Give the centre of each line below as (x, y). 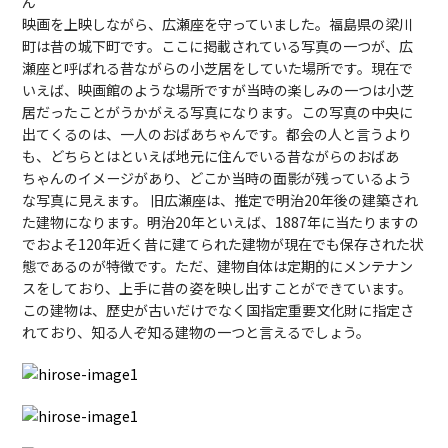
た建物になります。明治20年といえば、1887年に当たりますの (221, 221)
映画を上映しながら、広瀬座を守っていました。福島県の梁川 (218, 23)
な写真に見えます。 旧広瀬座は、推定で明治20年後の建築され (220, 199)
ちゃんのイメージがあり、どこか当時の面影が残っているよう (217, 177)
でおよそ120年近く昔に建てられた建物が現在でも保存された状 (223, 243)
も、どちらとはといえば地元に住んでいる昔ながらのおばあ (211, 155)
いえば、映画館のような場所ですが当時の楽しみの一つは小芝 (218, 89)
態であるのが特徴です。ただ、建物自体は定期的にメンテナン (218, 265)
